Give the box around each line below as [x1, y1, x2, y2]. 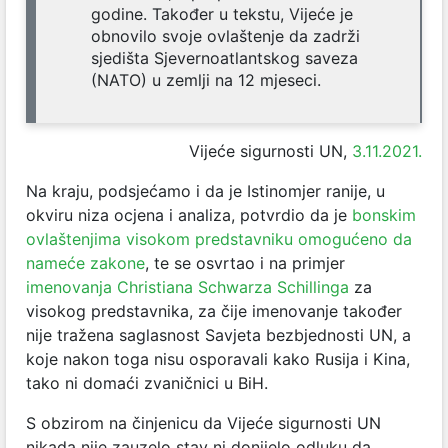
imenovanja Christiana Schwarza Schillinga [26, 277, 349, 298]
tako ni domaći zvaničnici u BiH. [26, 373, 268, 394]
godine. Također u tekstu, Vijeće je [91, 4, 353, 25]
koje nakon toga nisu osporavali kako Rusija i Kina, [26, 349, 410, 370]
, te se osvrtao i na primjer [145, 253, 345, 274]
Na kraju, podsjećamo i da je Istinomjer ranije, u [26, 181, 385, 202]
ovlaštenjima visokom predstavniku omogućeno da [26, 229, 412, 250]
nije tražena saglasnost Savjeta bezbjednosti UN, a [26, 325, 411, 346]
